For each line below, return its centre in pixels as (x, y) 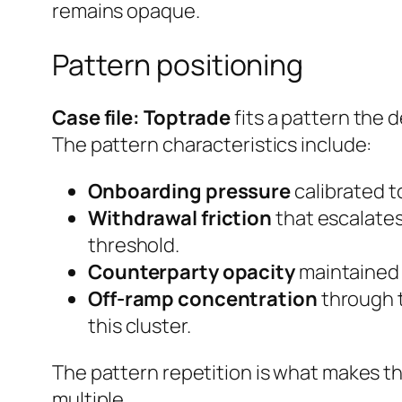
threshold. (134, 245)
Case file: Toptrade (142, 118)
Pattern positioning (178, 64)
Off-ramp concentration (203, 299)
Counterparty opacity (192, 272)
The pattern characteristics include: (212, 145)
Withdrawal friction (180, 218)
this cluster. (140, 326)
